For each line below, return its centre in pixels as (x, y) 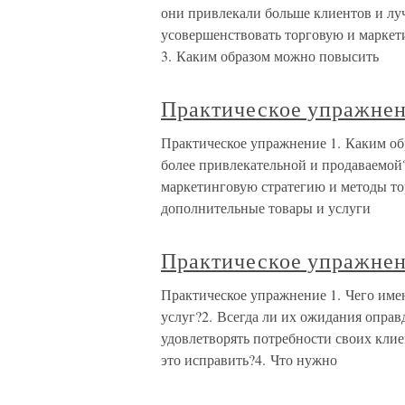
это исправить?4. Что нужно (249, 359)
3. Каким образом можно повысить (270, 56)
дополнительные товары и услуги (266, 207)
